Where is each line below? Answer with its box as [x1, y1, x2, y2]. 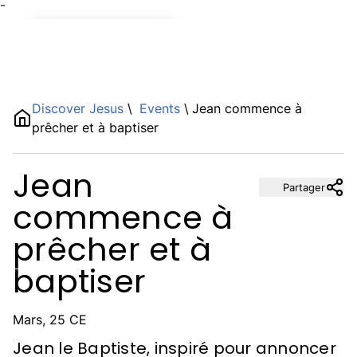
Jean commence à [192, 100, 302, 116]
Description [45, 143, 114, 159]
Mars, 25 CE [13, 312, 87, 328]
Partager [283, 181, 325, 194]
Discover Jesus [32, 100, 127, 116]
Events [135, 100, 184, 116]
